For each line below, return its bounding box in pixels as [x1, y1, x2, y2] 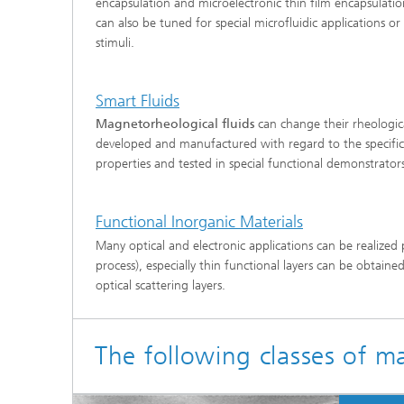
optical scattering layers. [96, 277, 225, 293]
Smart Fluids [96, 90, 179, 111]
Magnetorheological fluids [96, 116, 254, 132]
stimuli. [96, 34, 134, 50]
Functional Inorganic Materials [96, 212, 303, 232]
